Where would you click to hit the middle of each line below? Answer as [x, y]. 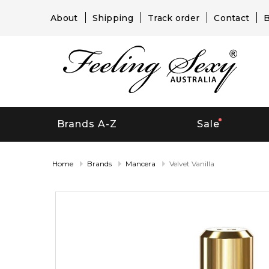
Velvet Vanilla [192, 163]
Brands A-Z [87, 124]
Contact [232, 18]
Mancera [141, 163]
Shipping [113, 18]
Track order [174, 18]
